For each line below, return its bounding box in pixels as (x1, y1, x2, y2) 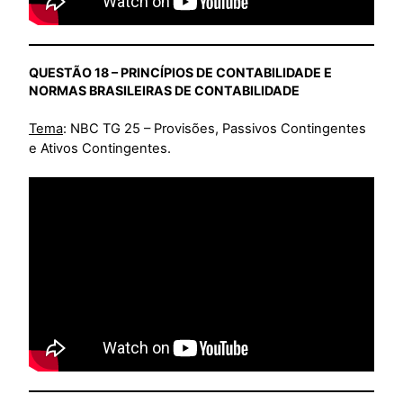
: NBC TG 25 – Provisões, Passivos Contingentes (63, 121, 366, 138)
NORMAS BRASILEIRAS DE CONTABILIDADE (29, 83, 300, 99)
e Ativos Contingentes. (29, 140, 171, 157)
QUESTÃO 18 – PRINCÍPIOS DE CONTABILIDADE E (29, 65, 332, 81)
